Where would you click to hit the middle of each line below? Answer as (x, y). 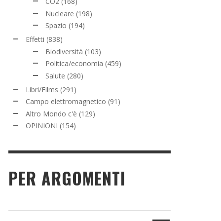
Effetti (35, 39)
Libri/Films (42, 89)
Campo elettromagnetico (66, 101)
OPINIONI (42, 126)
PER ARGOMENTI (67, 178)
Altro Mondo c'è (51, 113)
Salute (55, 75)
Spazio (56, 25)
